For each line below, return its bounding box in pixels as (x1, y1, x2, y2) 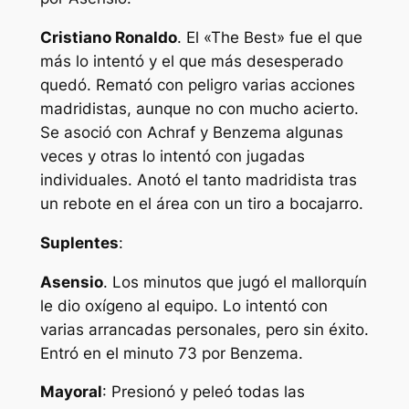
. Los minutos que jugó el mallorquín (102, 272, 367, 291)
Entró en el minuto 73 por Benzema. (39, 343, 303, 362)
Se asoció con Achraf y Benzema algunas (39, 123, 343, 142)
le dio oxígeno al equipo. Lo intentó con (39, 296, 328, 315)
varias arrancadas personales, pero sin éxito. (39, 320, 369, 339)
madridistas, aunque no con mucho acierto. (39, 100, 359, 119)
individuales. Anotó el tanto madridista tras (39, 171, 357, 190)
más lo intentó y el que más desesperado (39, 52, 343, 71)
